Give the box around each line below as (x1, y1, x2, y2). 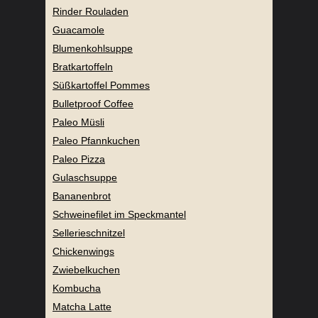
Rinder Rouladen (53, 6, 128, 18)
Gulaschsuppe (53, 172, 117, 184)
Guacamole (53, 24, 104, 36)
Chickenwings (53, 246, 114, 258)
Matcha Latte (53, 301, 111, 313)
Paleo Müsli (53, 116, 104, 128)
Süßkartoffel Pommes (53, 79, 150, 92)
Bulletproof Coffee (53, 98, 133, 110)
